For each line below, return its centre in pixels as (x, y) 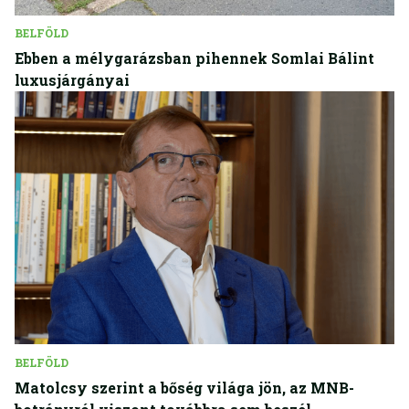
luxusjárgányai (72, 79)
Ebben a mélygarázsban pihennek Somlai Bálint (194, 58)
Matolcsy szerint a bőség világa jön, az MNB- (184, 388)
